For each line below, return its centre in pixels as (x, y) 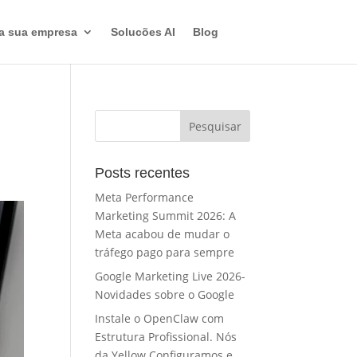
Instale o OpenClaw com (160, 318)
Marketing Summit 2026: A (166, 216)
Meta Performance (145, 197)
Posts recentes (143, 173)
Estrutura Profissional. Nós (166, 337)
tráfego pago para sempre (165, 252)
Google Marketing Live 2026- (171, 276)
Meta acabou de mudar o (163, 234)
